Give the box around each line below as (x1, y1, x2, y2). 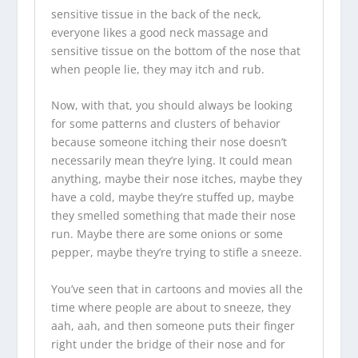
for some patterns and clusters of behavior (50, 116, 280, 132)
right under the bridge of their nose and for (50, 336, 285, 352)
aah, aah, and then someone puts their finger (50, 317, 295, 333)
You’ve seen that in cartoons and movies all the (50, 280, 303, 296)
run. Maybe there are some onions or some (50, 226, 283, 242)
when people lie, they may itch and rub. (50, 61, 265, 77)
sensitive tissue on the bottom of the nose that (50, 42, 300, 58)
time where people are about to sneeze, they (50, 299, 291, 315)
